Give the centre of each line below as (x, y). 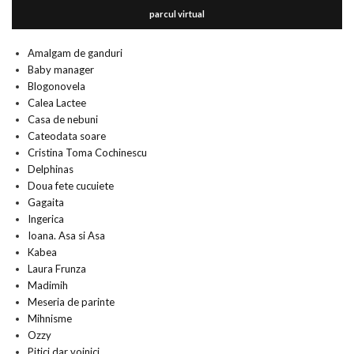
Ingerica (46, 219)
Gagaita (46, 202)
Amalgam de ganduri (75, 53)
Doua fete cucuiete (71, 186)
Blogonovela (56, 86)
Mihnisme (50, 318)
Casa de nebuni (63, 119)
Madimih (48, 285)
